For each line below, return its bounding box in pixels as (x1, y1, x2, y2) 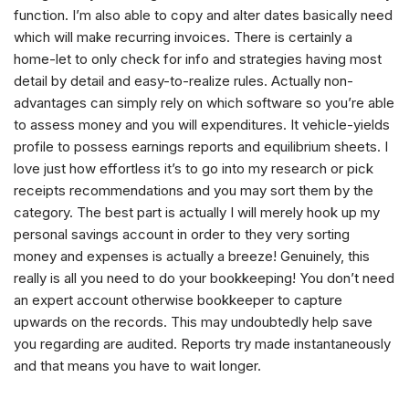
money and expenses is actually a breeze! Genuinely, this (14, 247, 370, 266)
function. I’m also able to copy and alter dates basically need (14, 6, 393, 25)
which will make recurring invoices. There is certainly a (14, 28, 352, 47)
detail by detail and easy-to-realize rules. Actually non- (14, 72, 353, 90)
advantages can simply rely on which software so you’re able (14, 94, 394, 112)
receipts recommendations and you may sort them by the (14, 182, 373, 200)
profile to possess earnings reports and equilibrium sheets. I (14, 138, 388, 156)
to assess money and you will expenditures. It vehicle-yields (14, 116, 390, 134)
